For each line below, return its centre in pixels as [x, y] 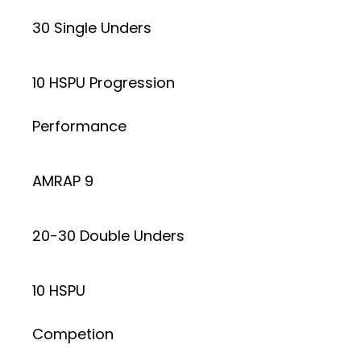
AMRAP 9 [63, 180]
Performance [79, 126]
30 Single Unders [92, 27]
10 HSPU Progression [104, 82]
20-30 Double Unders [108, 235]
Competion [73, 334]
